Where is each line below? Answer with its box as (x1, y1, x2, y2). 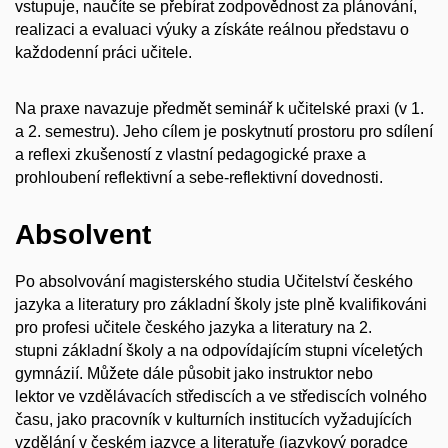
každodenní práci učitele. (15, 43, 192, 61)
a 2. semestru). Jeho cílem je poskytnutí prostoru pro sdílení (15, 123, 433, 141)
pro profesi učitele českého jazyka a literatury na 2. (15, 318, 372, 336)
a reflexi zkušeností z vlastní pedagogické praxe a (15, 146, 366, 164)
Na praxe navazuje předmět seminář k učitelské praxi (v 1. (15, 100, 424, 118)
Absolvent (15, 219, 151, 251)
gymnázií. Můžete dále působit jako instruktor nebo (15, 364, 373, 382)
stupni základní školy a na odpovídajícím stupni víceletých (15, 341, 423, 359)
